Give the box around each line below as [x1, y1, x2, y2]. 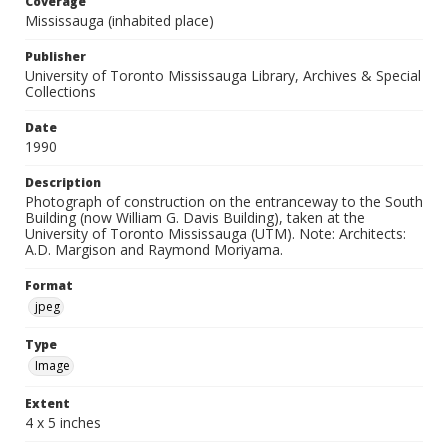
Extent [25, 395, 70, 412]
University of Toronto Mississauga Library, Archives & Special [25, 66, 421, 85]
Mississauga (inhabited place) [25, 11, 214, 30]
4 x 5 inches [25, 413, 101, 432]
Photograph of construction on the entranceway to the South [25, 192, 423, 211]
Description [25, 174, 101, 191]
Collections [25, 82, 96, 101]
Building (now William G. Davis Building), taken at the [25, 208, 365, 227]
